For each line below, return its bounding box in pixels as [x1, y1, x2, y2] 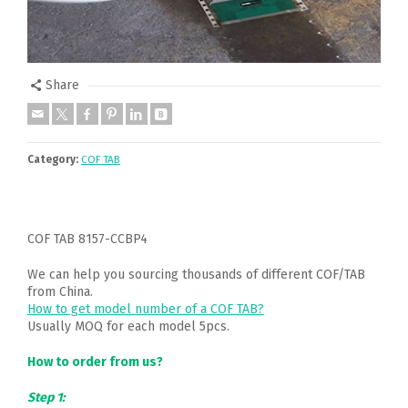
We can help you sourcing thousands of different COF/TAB [27, 267, 365, 282]
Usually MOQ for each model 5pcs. [27, 319, 229, 334]
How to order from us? [27, 354, 163, 370]
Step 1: [27, 390, 65, 405]
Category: [27, 153, 78, 166]
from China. [27, 284, 93, 300]
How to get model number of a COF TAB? [27, 301, 264, 317]
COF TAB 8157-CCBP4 [27, 231, 148, 247]
